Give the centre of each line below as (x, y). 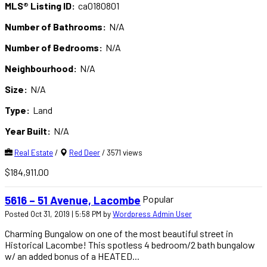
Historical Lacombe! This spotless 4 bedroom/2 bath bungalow (130, 244)
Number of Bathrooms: (55, 27)
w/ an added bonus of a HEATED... (72, 256)
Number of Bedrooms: (54, 48)
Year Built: (28, 131)
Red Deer (85, 153)
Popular (158, 199)
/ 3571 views (121, 153)
